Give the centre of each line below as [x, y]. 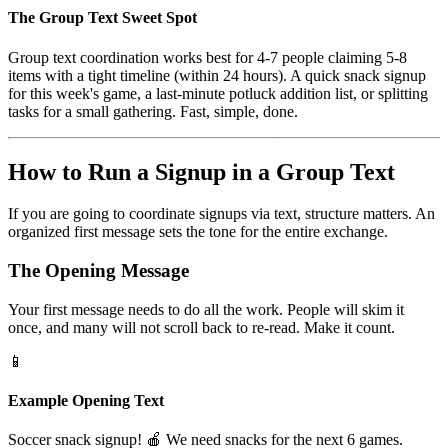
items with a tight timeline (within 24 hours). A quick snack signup [217, 75]
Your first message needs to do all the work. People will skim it [206, 309]
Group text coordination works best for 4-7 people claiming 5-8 [207, 57]
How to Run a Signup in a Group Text [201, 171]
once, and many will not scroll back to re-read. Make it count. [201, 327]
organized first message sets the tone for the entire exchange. [198, 232]
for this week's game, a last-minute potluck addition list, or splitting [218, 93]
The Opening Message [98, 271]
